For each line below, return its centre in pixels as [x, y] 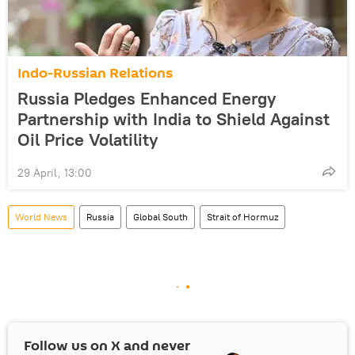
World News [41, 216]
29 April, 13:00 [55, 172]
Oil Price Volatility [88, 139]
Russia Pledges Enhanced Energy [147, 98]
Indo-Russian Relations [95, 73]
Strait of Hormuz [242, 216]
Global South [160, 216]
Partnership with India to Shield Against [174, 118]
